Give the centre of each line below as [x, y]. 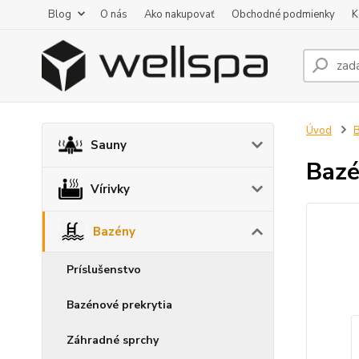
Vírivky [110, 189]
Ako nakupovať [179, 14]
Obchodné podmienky [283, 14]
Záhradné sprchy [113, 340]
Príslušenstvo [104, 269]
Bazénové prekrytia [119, 305]
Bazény [114, 231]
